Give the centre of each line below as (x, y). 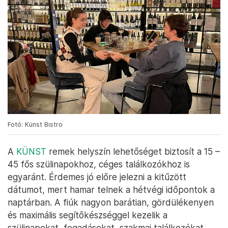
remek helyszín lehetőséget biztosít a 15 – (133, 152)
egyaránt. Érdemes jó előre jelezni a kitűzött (97, 177)
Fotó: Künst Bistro (35, 125)
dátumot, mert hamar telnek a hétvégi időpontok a (111, 190)
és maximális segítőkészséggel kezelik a (88, 215)
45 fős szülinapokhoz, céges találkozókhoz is (99, 164)
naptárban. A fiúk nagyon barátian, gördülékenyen (111, 203)
